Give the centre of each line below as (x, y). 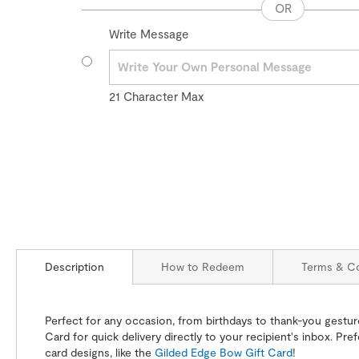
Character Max (163, 96)
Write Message (149, 34)
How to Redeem (203, 266)
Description (75, 266)
